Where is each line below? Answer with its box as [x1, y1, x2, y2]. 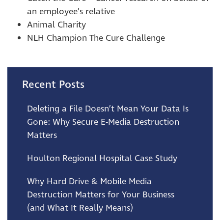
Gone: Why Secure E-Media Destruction [27, 116, 179, 128]
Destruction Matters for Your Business [27, 189, 174, 201]
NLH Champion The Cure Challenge [27, 32, 165, 44]
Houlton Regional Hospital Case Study [27, 152, 177, 165]
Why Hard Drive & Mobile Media [27, 175, 152, 188]
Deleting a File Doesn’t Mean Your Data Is [27, 103, 189, 115]
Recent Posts [22, 77, 84, 92]
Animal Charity [27, 19, 86, 31]
